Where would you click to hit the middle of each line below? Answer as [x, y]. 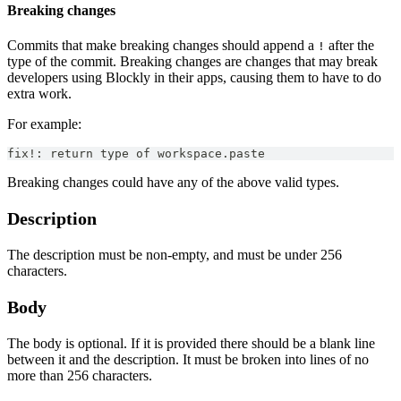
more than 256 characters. [80, 376]
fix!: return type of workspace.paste [136, 154]
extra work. [39, 94]
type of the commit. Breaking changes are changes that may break [192, 62]
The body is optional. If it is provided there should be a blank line [191, 344]
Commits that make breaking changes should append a [162, 46]
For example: [44, 124]
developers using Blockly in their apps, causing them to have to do [194, 78]
